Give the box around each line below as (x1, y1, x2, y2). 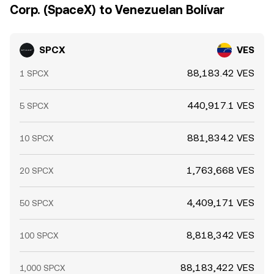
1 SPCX (20, 68, 49, 78)
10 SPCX (20, 133, 54, 143)
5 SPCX (20, 101, 49, 111)
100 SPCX (20, 231, 59, 240)
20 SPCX (20, 166, 54, 176)
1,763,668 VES (187, 165, 254, 176)
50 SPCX (20, 198, 54, 208)
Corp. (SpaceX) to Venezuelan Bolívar (10, 2, 224, 17)
